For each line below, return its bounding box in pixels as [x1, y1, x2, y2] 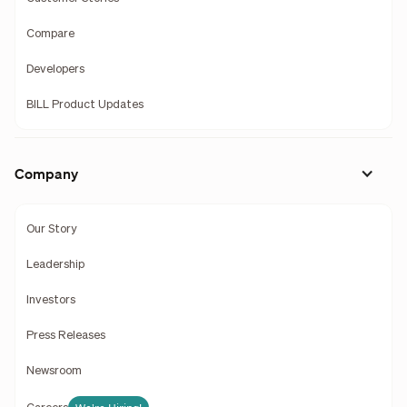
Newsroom [25, 364, 82, 377]
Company [14, 164, 78, 184]
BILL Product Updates [25, 98, 144, 111]
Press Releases [25, 329, 105, 342]
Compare [25, 27, 74, 40]
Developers [25, 63, 84, 75]
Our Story [25, 223, 77, 236]
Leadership [25, 258, 84, 271]
